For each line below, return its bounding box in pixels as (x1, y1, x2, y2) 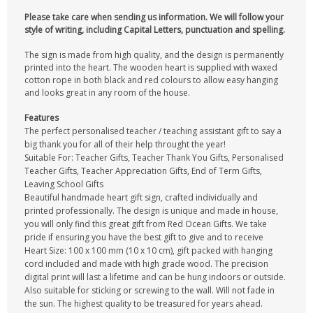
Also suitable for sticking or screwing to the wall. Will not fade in (24, 284, 275, 296)
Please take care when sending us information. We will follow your (24, 11, 284, 23)
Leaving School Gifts (24, 178, 103, 190)
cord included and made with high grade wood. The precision (24, 258, 268, 270)
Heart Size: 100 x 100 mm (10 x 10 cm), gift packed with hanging (24, 245, 272, 256)
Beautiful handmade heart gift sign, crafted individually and (24, 191, 258, 203)
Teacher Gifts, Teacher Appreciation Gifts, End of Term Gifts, (24, 165, 262, 177)
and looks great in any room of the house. (24, 87, 190, 99)
